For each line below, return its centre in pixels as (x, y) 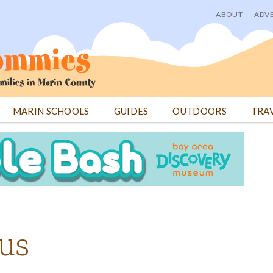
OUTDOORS (200, 111)
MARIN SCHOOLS (51, 111)
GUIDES (131, 111)
